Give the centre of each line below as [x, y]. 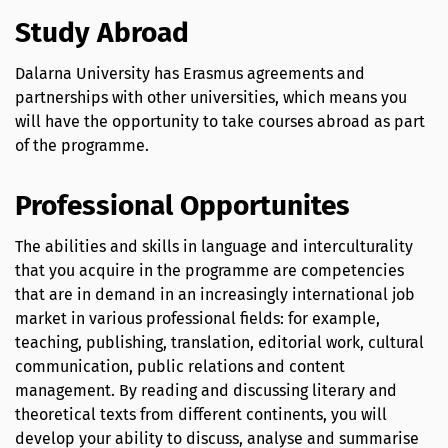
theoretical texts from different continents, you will [201, 415]
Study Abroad [102, 32]
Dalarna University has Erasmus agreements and [190, 73]
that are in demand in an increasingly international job [215, 295]
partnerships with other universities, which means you [211, 97]
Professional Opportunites [182, 206]
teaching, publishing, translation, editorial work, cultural [219, 343]
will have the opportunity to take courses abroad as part [220, 121]
